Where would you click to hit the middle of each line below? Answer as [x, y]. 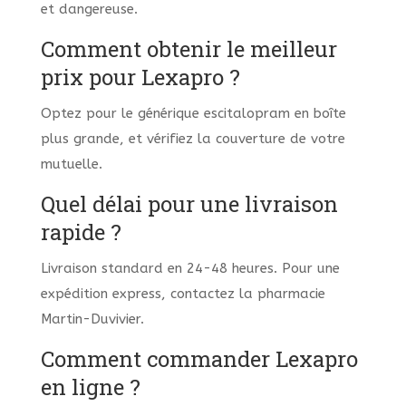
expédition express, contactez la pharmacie [183, 294]
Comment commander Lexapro [199, 359]
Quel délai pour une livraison [189, 204]
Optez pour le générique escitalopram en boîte [193, 114]
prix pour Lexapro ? [140, 77]
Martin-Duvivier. [92, 319]
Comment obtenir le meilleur [188, 49]
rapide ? [81, 232]
